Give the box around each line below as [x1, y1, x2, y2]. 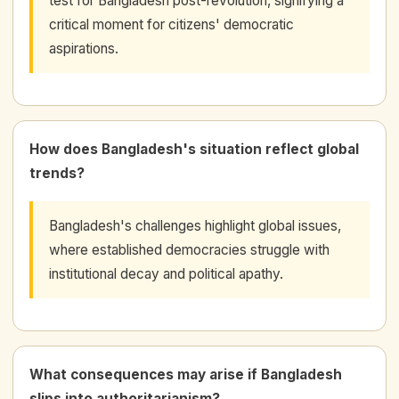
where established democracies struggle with [49, 240, 330, 258]
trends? [29, 164, 85, 182]
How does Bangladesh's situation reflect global [29, 140, 359, 158]
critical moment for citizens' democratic [49, 15, 294, 33]
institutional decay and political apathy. [49, 265, 283, 282]
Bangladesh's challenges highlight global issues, [49, 216, 341, 234]
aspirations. [49, 39, 118, 57]
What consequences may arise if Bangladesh [29, 365, 342, 383]
